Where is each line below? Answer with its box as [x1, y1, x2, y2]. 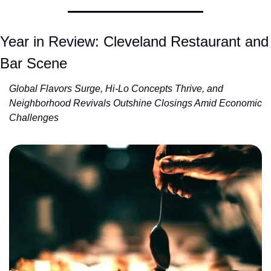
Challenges [9, 112, 59, 123]
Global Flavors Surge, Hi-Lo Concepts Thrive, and [9, 83, 223, 94]
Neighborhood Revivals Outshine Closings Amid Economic [9, 97, 262, 108]
